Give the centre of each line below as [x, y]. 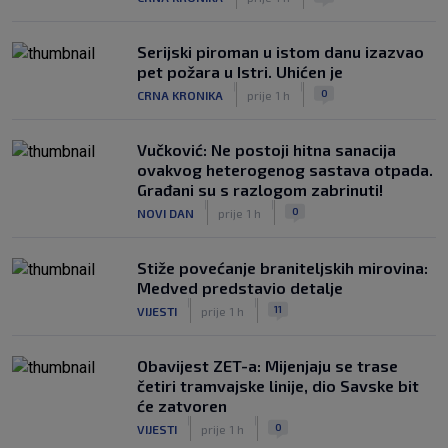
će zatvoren [182, 405]
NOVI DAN [165, 212]
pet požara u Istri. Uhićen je [240, 71]
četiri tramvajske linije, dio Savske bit [278, 385]
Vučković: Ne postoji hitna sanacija [266, 149]
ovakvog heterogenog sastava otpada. [285, 169]
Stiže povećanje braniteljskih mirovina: [282, 267]
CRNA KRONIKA [180, 94]
